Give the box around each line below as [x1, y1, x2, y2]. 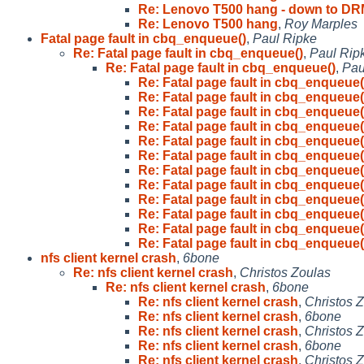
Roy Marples [284, 16, 357, 31]
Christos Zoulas [240, 265, 331, 279]
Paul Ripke [253, 31, 317, 45]
